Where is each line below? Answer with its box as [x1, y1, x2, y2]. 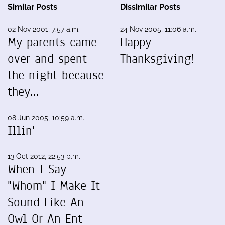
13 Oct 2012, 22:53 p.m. [8, 152, 80, 160]
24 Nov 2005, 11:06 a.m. [120, 25, 196, 33]
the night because [8, 67, 104, 84]
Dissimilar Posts [120, 2, 180, 12]
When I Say [8, 161, 66, 178]
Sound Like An [8, 194, 84, 211]
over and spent [8, 50, 87, 67]
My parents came [8, 34, 97, 51]
